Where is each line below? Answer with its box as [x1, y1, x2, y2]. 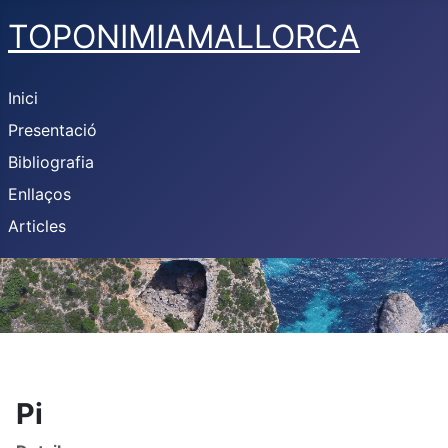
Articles [8, 216, 66, 236]
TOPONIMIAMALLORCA [8, 17, 360, 56]
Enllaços [8, 184, 71, 204]
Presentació [8, 120, 97, 140]
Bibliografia [8, 152, 94, 172]
